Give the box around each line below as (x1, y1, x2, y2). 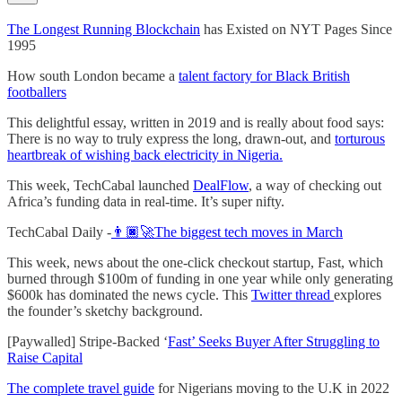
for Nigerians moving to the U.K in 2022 (154, 380, 389, 397)
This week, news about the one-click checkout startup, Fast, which (7, 255, 383, 271)
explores (334, 287, 381, 303)
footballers (7, 84, 66, 100)
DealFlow (193, 178, 249, 194)
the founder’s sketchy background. (7, 303, 203, 319)
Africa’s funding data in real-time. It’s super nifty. (7, 194, 284, 210)
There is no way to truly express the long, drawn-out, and (7, 131, 335, 147)
